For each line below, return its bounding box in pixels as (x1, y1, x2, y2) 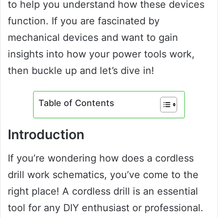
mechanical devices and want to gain (8, 31, 178, 43)
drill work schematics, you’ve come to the (8, 169, 199, 181)
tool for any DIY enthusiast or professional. (8, 202, 203, 214)
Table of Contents (38, 97, 114, 108)
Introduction (8, 126, 84, 143)
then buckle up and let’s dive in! (8, 64, 154, 76)
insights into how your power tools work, (8, 48, 195, 60)
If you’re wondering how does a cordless (8, 152, 194, 164)
